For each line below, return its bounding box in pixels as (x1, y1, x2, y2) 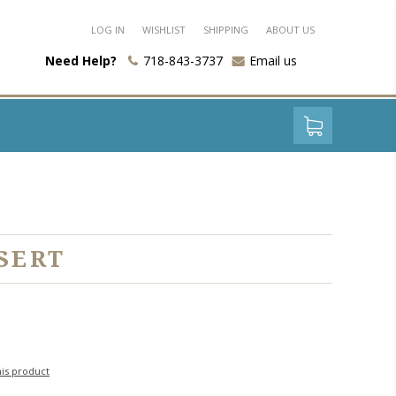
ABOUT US (266, 23, 315, 36)
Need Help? (45, 52, 117, 69)
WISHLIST (142, 23, 186, 36)
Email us (249, 52, 297, 69)
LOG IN (91, 23, 125, 36)
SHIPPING (203, 23, 248, 36)
